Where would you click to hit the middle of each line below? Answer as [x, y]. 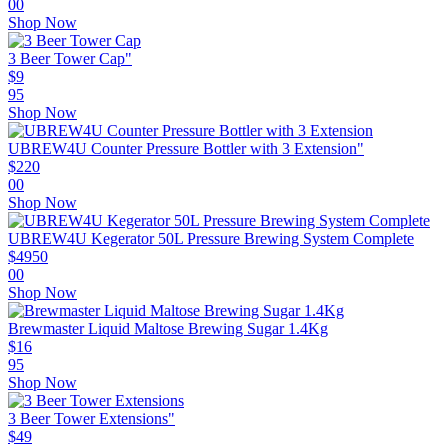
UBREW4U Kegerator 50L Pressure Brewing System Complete [211, 239]
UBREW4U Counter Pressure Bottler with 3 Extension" [186, 149]
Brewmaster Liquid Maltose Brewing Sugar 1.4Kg [168, 329]
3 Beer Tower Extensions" [91, 419]
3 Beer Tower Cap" [70, 59]
